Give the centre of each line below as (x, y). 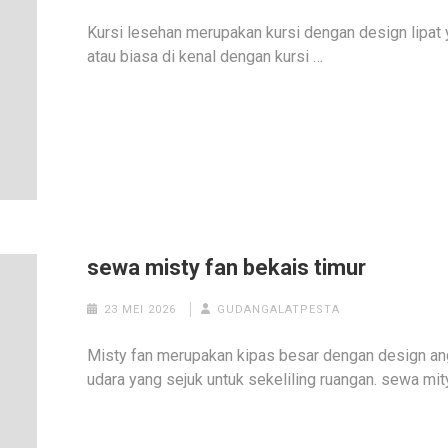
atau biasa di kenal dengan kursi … (205, 57)
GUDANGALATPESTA (279, 310)
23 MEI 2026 (139, 310)
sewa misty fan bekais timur (227, 268)
